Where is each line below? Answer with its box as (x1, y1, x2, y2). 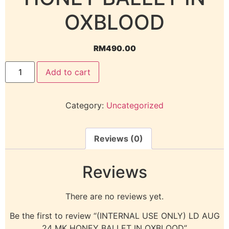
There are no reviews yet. (65, 191, 164, 201)
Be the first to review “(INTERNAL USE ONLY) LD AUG (9, 211, 220, 221)
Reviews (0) (94, 133, 143, 144)
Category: (65, 100, 106, 111)
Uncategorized (106, 100, 164, 111)
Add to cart (45, 67, 91, 78)
